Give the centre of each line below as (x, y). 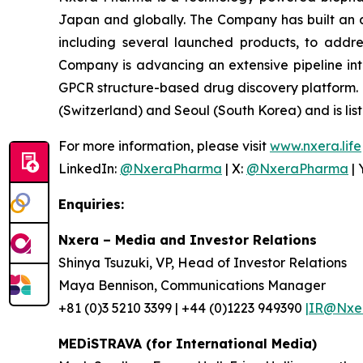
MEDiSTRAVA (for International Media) (188, 344)
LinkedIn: (89, 169)
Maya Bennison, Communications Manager (192, 285)
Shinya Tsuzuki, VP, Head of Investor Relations (203, 263)
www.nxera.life (316, 146)
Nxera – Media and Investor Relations (188, 240)
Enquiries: (91, 204)
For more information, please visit (164, 146)
